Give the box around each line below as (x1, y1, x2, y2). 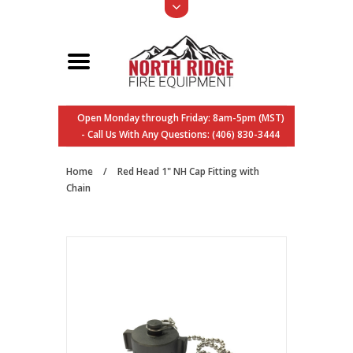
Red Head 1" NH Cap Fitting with (117, 165, 259, 178)
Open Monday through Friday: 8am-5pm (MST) (76, 111, 284, 124)
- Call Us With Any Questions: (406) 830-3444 (81, 128, 280, 141)
